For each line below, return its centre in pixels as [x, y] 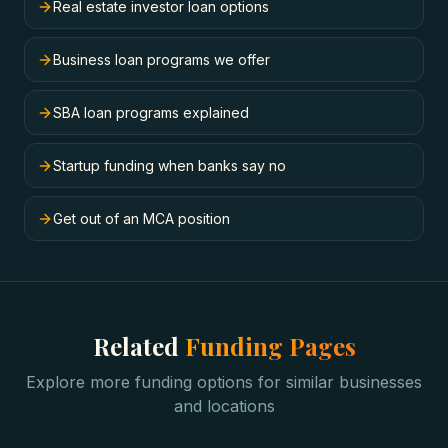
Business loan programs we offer [161, 59]
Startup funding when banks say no [169, 165]
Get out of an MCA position [141, 218]
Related [138, 346]
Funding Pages [270, 346]
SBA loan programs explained [151, 112]
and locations [224, 406]
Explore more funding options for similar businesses [224, 382]
